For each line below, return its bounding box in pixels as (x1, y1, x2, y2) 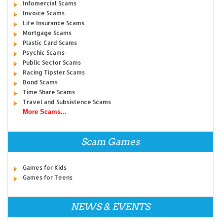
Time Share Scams (22, 88, 75, 96)
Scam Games (81, 136, 140, 148)
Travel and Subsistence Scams (22, 98, 111, 106)
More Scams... (22, 108, 67, 116)
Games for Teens (22, 174, 73, 182)
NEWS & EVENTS (71, 201, 150, 213)
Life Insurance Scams (22, 19, 84, 27)
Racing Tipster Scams (22, 69, 85, 76)
